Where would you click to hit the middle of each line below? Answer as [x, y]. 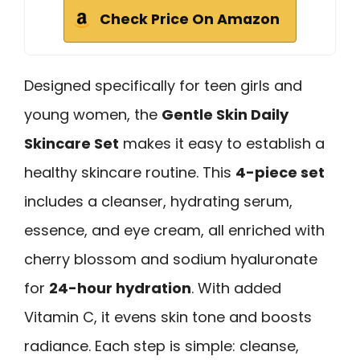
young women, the [93, 114]
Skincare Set [72, 143]
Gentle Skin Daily [225, 114]
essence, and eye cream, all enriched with [174, 230]
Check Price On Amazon [190, 19]
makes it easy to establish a [222, 143]
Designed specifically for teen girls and [163, 85]
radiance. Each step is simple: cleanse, [162, 346]
